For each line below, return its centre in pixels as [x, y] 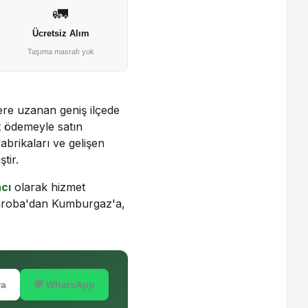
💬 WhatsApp [64, 285]
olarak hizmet [48, 187]
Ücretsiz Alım [60, 33]
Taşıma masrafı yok [60, 52]
